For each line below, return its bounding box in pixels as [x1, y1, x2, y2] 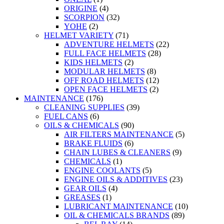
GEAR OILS [64, 184, 106, 193]
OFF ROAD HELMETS [64, 76, 144, 85]
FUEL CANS [44, 112, 88, 121]
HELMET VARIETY [44, 31, 113, 40]
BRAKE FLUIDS [64, 139, 122, 148]
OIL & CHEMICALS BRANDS [64, 211, 169, 220]
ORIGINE [64, 4, 97, 13]
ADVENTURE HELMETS [64, 40, 154, 49]
